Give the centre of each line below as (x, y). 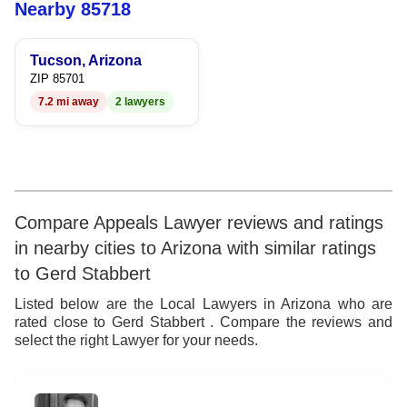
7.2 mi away (69, 102)
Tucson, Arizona (86, 60)
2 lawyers (140, 102)
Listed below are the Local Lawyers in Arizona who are (203, 304)
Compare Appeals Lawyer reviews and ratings (199, 223)
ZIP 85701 (57, 79)
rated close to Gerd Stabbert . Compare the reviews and (203, 322)
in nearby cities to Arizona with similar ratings (195, 248)
